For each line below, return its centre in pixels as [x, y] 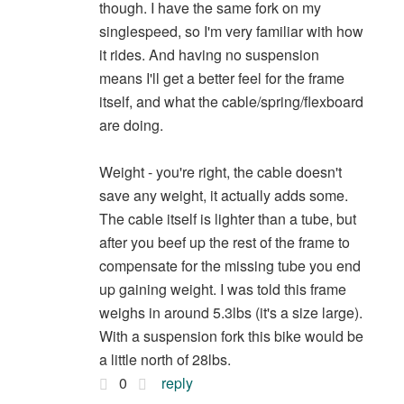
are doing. [131, 124]
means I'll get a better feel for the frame [221, 78]
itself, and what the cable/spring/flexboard [231, 101]
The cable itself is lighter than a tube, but [227, 218]
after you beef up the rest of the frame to [224, 242]
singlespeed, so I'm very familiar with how [231, 31]
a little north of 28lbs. [165, 359]
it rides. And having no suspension [209, 54]
